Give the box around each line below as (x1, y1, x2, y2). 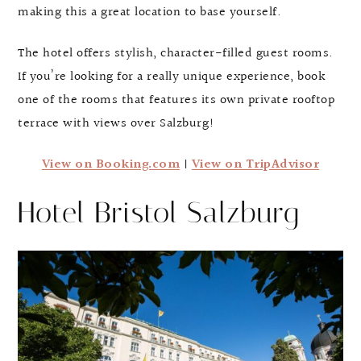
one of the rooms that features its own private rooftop (18, 89, 334, 110)
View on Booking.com (41, 154, 180, 175)
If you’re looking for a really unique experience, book (18, 66, 326, 87)
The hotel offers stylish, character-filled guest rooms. (18, 43, 334, 64)
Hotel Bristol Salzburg (18, 195, 299, 230)
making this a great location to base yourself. (18, 2, 281, 23)
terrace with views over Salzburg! (18, 113, 215, 134)
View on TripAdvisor (191, 154, 320, 175)
